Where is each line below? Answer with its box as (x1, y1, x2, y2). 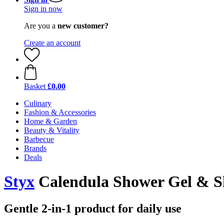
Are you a (24, 21, 57, 30)
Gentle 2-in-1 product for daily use (4, 201, 181, 215)
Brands (24, 144, 46, 152)
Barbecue (24, 135, 54, 143)
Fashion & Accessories (24, 108, 96, 116)
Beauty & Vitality (24, 126, 79, 134)
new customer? (57, 21, 108, 30)
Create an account (24, 38, 80, 47)
